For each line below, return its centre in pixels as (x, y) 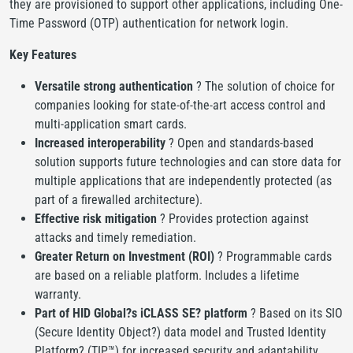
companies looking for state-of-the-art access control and (180, 105)
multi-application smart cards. (111, 124)
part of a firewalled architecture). (119, 200)
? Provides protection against (233, 219)
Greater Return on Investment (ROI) (126, 256)
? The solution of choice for (266, 86)
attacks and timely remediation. (115, 238)
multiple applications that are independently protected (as (183, 181)
